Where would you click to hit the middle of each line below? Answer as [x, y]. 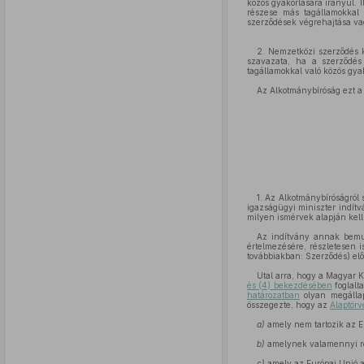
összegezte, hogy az [288, 305]
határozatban [273, 295]
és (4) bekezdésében [289, 285]
